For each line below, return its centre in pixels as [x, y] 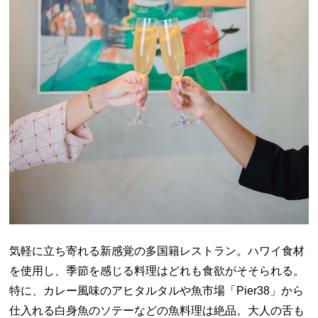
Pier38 [253, 290]
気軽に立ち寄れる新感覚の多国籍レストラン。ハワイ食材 [157, 251]
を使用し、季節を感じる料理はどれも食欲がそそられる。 [157, 270]
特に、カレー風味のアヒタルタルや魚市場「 [123, 290]
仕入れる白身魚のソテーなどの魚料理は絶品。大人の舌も [157, 310]
